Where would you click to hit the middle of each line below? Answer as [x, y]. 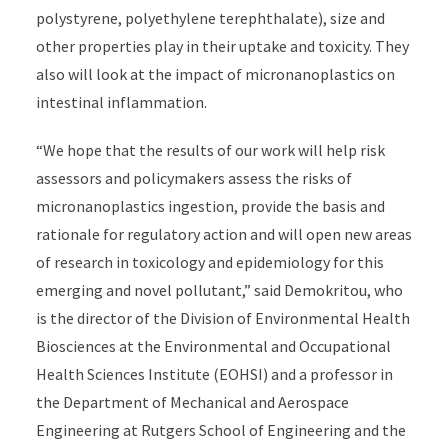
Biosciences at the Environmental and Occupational [213, 346]
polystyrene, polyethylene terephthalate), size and [210, 18]
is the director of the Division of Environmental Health [222, 318]
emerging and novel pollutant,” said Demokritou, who [219, 290]
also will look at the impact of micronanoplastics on [215, 74]
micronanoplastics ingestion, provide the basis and [210, 206]
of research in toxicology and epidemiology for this [209, 262]
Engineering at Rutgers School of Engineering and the [220, 430]
